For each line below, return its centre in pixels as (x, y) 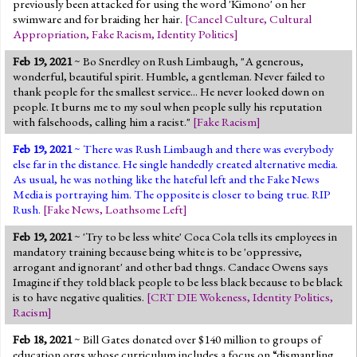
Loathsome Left (144, 209)
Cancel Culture (226, 19)
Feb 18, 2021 (42, 339)
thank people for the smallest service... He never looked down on (169, 91)
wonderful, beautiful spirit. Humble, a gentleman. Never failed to (169, 76)
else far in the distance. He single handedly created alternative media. (177, 164)
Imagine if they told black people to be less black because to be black (178, 282)
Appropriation (49, 34)
